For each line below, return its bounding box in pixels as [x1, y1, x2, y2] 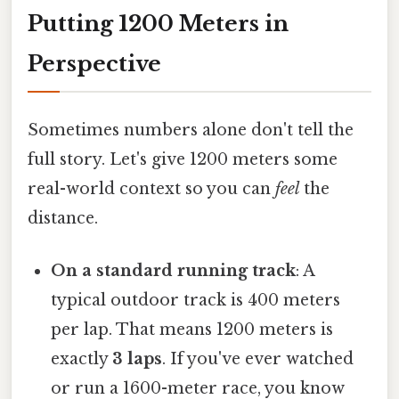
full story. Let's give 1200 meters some [28, 149, 338, 169]
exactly [51, 349, 113, 370]
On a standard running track [51, 261, 297, 281]
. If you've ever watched [162, 349, 354, 370]
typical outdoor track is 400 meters [51, 290, 341, 311]
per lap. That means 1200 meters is [51, 320, 334, 340]
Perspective [28, 50, 161, 77]
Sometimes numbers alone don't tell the [28, 119, 354, 140]
